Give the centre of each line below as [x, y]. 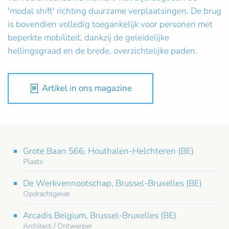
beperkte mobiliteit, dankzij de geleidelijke [88, 37]
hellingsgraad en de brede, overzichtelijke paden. [102, 51]
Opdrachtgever [47, 194]
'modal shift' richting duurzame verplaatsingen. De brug [114, 11]
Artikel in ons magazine [87, 88]
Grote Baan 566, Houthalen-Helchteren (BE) [108, 151]
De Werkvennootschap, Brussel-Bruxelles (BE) [112, 183]
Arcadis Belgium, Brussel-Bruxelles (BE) [100, 215]
